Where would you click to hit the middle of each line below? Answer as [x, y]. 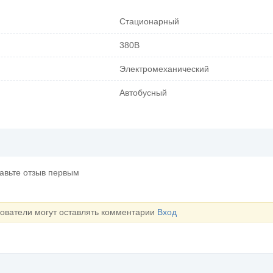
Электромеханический [164, 69]
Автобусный [143, 92]
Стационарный [149, 21]
